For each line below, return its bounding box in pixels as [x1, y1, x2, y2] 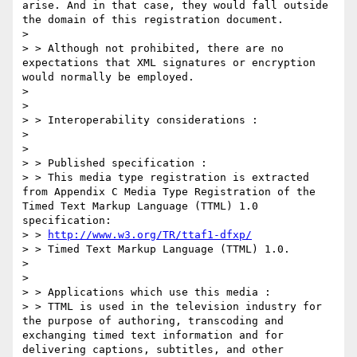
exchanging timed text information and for [22, 329, 284, 342]
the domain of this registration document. [22, 14, 284, 26]
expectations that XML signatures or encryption [22, 57, 316, 69]
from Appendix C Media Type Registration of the [22, 186, 316, 198]
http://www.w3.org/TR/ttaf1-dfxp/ [48, 229, 252, 241]
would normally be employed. [22, 71, 194, 84]
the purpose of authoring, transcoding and [22, 315, 284, 328]
